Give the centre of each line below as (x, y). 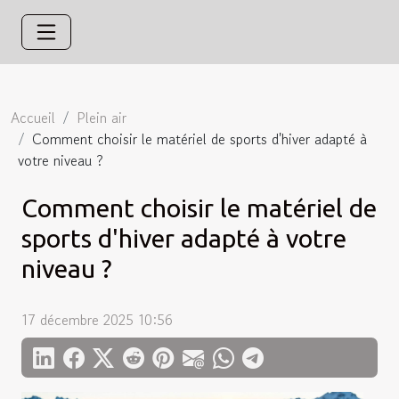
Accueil (33, 118)
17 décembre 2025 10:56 (97, 319)
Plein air (102, 118)
